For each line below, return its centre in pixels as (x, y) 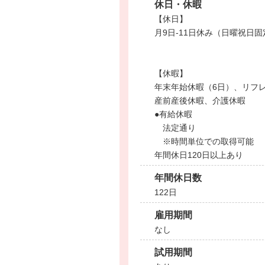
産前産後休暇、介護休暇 (200, 101)
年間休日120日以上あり (199, 155)
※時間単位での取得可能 (208, 141)
